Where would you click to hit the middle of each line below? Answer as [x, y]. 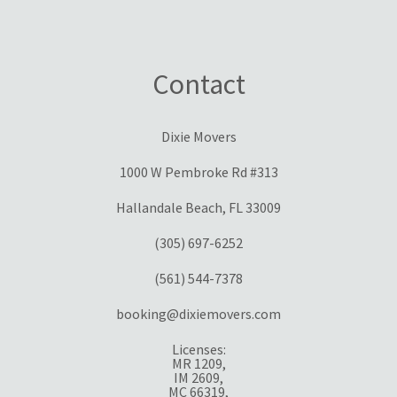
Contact [198, 85]
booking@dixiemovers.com [198, 314]
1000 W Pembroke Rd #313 [198, 172]
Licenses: [198, 350]
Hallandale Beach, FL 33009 [198, 208]
